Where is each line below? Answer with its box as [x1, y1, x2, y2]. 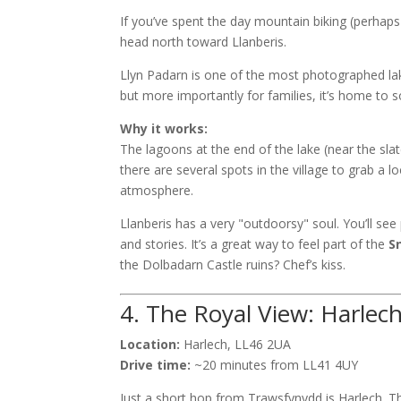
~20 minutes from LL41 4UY [191, 356, 359, 373]
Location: [120, 336, 181, 353]
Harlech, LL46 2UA [180, 336, 292, 353]
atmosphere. [120, 182, 194, 199]
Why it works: [120, 120, 209, 137]
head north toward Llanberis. [120, 33, 287, 50]
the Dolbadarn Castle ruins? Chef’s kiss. [120, 256, 346, 273]
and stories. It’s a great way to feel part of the [120, 235, 389, 252]
